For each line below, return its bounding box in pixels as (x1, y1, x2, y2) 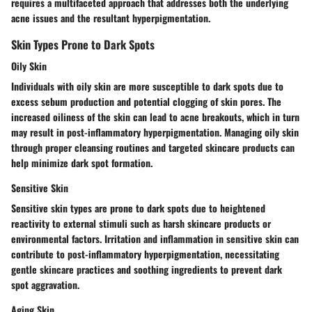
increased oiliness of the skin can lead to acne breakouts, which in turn (11, 109, 299, 125)
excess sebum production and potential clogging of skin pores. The (11, 94, 281, 109)
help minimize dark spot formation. (11, 155, 153, 171)
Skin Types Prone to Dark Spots (11, 36, 155, 54)
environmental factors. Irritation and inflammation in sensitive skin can (11, 231, 299, 247)
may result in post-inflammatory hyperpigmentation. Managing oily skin (11, 125, 299, 140)
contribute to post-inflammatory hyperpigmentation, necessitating (11, 247, 279, 262)
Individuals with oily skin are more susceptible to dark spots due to (11, 79, 283, 94)
